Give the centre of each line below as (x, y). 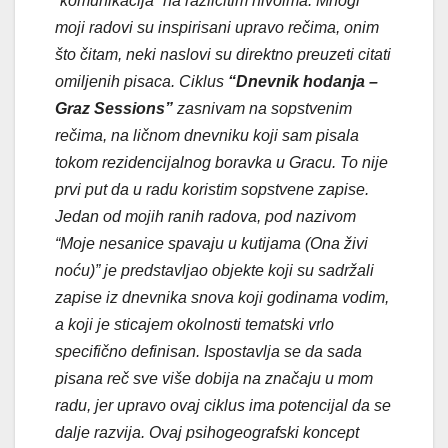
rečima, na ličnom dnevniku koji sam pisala (207, 135)
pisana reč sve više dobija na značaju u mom (214, 378)
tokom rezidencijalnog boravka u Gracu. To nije (221, 162)
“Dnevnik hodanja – (303, 81)
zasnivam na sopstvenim (262, 108)
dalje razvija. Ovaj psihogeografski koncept (207, 432)
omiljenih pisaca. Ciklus (141, 81)
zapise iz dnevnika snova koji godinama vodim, (222, 297)
